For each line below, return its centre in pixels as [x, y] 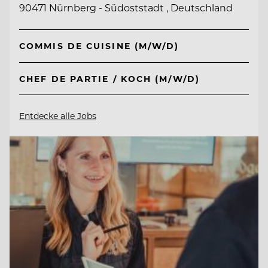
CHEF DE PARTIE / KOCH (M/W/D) [109, 79]
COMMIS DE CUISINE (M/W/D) [99, 46]
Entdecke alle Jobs [58, 116]
